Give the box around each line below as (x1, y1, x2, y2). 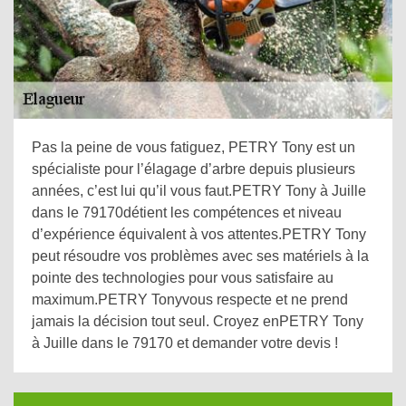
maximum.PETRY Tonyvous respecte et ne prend (32, 292, 348, 307)
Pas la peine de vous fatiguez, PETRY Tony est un (32, 140, 355, 155)
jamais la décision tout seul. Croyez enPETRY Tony (32, 314, 363, 329)
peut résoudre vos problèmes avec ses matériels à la (32, 248, 369, 264)
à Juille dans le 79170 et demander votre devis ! (32, 335, 338, 351)
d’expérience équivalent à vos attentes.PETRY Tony (32, 227, 366, 242)
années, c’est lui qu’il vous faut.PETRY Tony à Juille (32, 183, 366, 198)
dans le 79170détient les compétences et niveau (32, 205, 342, 220)
